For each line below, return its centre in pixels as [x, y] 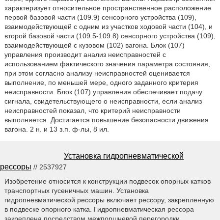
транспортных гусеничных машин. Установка [76, 190]
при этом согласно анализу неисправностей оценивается [97, 73]
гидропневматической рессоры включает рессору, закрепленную [109, 200]
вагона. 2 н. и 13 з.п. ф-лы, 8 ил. [56, 129]
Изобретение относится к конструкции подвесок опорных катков [107, 181]
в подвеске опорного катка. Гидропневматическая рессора [99, 209]
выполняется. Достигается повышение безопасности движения [106, 120]
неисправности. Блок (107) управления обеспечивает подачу [103, 92]
